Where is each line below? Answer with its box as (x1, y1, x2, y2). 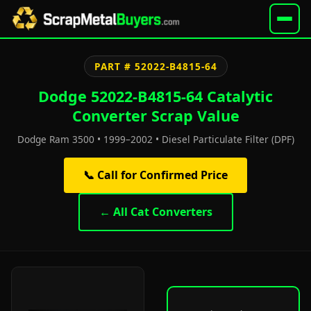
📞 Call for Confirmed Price (83, 167, 228, 183)
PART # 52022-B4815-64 (94, 60, 217, 73)
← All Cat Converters (99, 204, 212, 219)
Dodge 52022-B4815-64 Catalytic (38, 86, 273, 106)
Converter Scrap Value (72, 106, 239, 126)
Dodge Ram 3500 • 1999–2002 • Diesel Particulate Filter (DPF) (17, 133, 294, 146)
